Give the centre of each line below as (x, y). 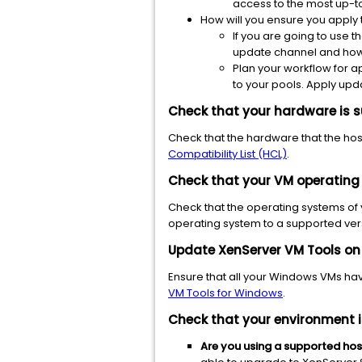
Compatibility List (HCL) (227, 154)
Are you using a (242, 346)
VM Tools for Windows (225, 293)
